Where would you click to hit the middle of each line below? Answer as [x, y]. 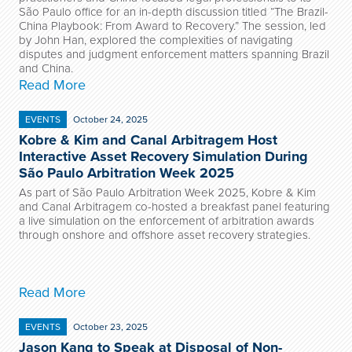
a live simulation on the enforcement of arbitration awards [167, 221]
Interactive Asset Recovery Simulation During [163, 156]
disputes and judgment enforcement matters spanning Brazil [174, 54]
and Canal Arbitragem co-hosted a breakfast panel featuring [174, 207]
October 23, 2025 [110, 327]
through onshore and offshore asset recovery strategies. [165, 235]
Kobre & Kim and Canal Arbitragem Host [148, 140]
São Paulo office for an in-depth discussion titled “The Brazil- [174, 12]
